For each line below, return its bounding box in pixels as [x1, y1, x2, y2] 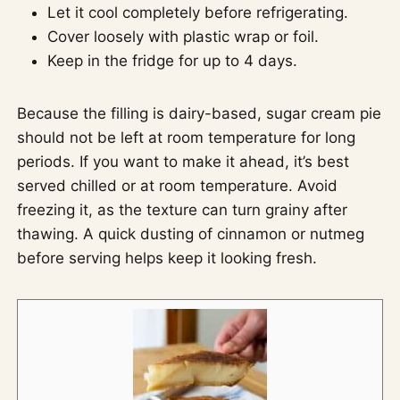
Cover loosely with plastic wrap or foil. [47, 28, 320, 46]
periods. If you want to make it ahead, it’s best [17, 153, 350, 171]
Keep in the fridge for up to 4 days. [47, 52, 298, 70]
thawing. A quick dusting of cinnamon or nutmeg [17, 225, 365, 243]
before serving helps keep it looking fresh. [17, 249, 318, 267]
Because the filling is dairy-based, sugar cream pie [17, 104, 382, 122]
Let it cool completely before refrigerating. [47, 4, 349, 21]
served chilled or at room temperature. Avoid [17, 177, 338, 195]
